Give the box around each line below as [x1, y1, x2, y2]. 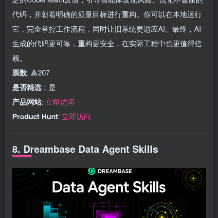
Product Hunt [12, 111, 58, 122]
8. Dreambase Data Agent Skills [12, 142, 158, 156]
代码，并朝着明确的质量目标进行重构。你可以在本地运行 [12, 9, 202, 19]
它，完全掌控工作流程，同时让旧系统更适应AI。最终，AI [12, 23, 201, 34]
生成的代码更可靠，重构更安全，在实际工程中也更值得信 [12, 38, 202, 48]
